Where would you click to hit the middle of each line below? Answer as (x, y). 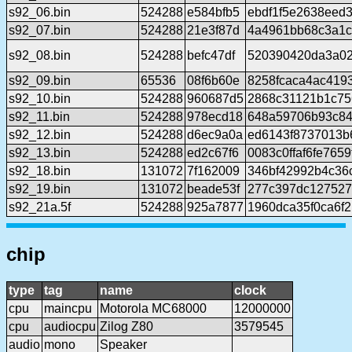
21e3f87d (213, 31)
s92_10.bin (40, 99)
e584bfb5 (213, 13)
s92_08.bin (40, 56)
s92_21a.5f (40, 207)
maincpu (68, 309)
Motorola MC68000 (153, 309)
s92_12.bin (40, 135)
